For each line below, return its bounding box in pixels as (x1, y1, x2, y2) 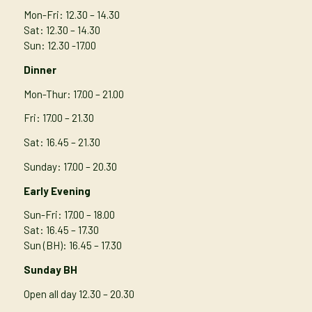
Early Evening (23, 184, 91, 197)
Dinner (23, 63, 56, 76)
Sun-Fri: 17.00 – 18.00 (23, 208, 115, 221)
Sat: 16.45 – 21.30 (23, 136, 100, 149)
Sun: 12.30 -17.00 (23, 39, 96, 52)
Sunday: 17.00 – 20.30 (23, 159, 117, 173)
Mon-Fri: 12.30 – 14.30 (23, 8, 120, 22)
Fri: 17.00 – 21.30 (23, 111, 94, 125)
